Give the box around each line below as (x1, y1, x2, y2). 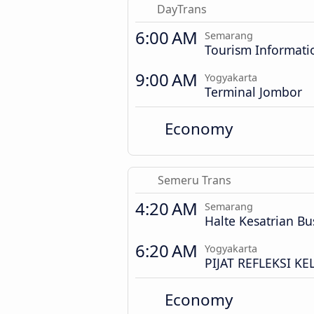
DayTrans (156, 1, 207, 18)
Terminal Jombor (205, 83, 302, 101)
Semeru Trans (158, 172, 232, 189)
